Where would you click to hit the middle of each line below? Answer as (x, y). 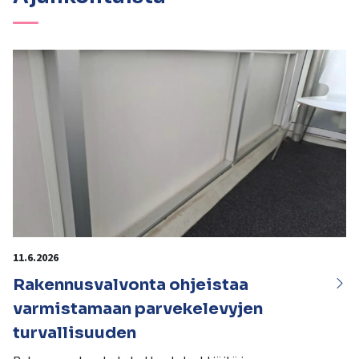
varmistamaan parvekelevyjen (138, 309)
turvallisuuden (75, 333)
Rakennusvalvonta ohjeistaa (131, 285)
